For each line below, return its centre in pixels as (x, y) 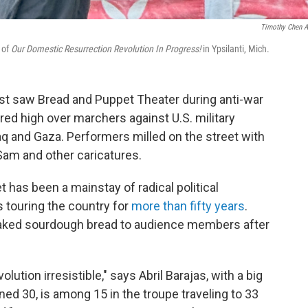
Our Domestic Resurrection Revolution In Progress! (107, 49)
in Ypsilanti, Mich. (236, 49)
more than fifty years (188, 206)
